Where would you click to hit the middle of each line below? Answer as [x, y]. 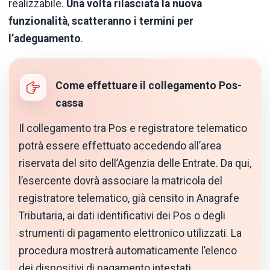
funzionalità [38, 21]
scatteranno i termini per [133, 21]
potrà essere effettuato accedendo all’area [120, 146]
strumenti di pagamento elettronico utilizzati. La [130, 233]
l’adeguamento [45, 39]
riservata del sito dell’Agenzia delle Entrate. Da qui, [135, 163]
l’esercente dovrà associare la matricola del [121, 181]
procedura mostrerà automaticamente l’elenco [128, 250]
